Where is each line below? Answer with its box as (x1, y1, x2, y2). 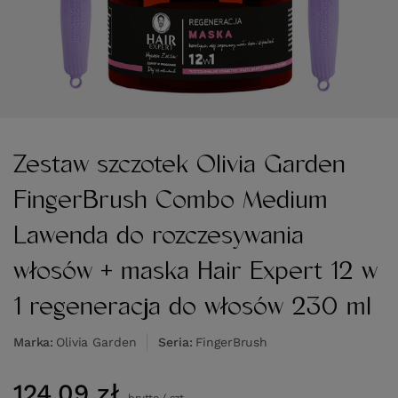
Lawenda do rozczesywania (13, 221, 304, 251)
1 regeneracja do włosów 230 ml (13, 292, 371, 322)
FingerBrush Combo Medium (13, 186, 328, 215)
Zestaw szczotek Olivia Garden (13, 150, 346, 179)
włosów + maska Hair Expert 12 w (13, 257, 378, 286)
